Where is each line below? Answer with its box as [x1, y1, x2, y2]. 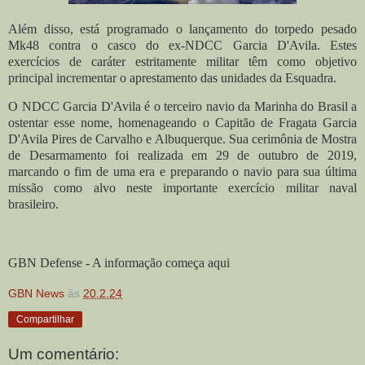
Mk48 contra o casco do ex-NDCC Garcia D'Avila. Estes [8, 37, 357, 52]
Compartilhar [16, 313, 74, 325]
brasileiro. [8, 197, 59, 212]
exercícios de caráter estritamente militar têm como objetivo [8, 54, 357, 68]
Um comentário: [8, 345, 119, 363]
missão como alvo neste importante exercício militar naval [8, 181, 357, 196]
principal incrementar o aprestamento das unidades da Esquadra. [8, 70, 336, 85]
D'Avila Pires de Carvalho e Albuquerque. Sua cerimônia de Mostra [8, 132, 357, 147]
